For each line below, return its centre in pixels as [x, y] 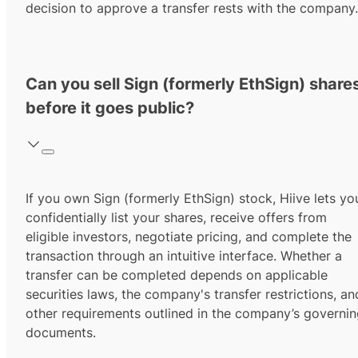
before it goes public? [110, 108]
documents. [61, 333]
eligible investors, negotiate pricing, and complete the [189, 237]
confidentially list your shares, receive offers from [176, 218]
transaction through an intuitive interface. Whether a [184, 256]
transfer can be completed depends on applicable [177, 275]
